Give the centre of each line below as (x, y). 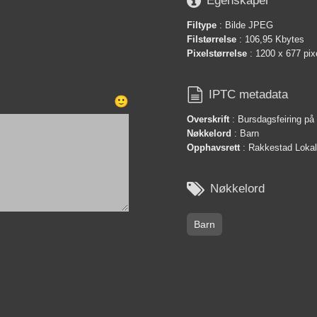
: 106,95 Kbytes (270, 39)
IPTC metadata (248, 95)
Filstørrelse (212, 39)
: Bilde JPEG (245, 25)
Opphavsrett (213, 147)
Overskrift (208, 119)
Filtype (202, 25)
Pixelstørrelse (217, 53)
